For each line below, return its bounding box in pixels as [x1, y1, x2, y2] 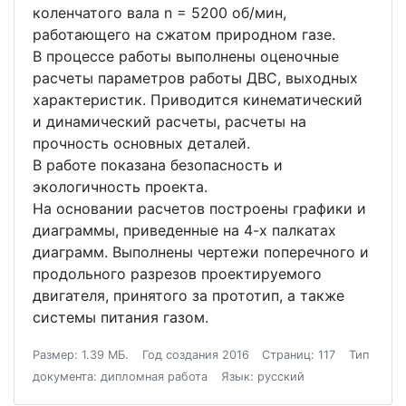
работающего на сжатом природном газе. [33, 25, 335, 43]
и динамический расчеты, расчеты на [33, 112, 306, 130]
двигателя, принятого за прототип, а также [33, 286, 344, 304]
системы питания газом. [33, 308, 213, 326]
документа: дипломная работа [33, 370, 208, 383]
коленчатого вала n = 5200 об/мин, [33, 4, 286, 22]
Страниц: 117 [262, 348, 336, 362]
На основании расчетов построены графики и [33, 199, 366, 217]
